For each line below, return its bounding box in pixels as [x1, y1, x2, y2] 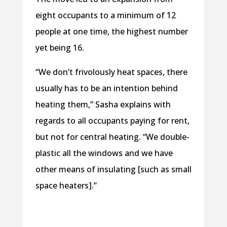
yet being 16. [35, 42, 86, 53]
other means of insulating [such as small [35, 163, 192, 175]
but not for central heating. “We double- [35, 131, 190, 142]
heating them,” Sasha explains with [35, 98, 171, 110]
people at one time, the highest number [35, 25, 188, 37]
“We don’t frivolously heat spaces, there [35, 66, 187, 78]
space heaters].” [35, 179, 97, 191]
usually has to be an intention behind [35, 82, 178, 94]
